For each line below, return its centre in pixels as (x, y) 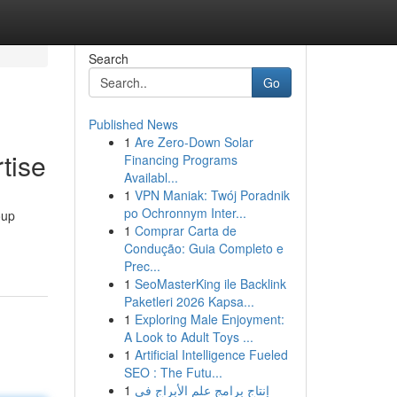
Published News (133, 124)
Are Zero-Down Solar (194, 142)
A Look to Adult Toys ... (188, 337)
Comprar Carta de (185, 230)
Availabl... (151, 177)
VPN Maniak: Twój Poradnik (212, 195)
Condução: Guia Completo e (203, 248)
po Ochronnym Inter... (185, 213)
